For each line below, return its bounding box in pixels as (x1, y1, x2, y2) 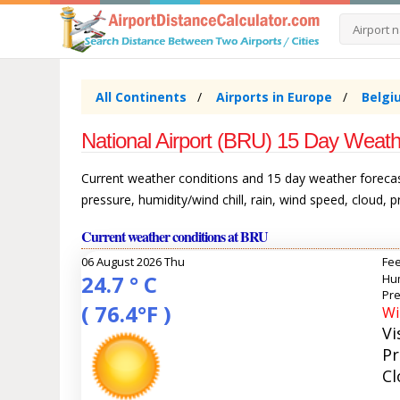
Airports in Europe (216, 88, 333, 106)
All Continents (96, 88, 187, 106)
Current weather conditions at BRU (81, 226, 269, 247)
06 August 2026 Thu (81, 254, 186, 271)
